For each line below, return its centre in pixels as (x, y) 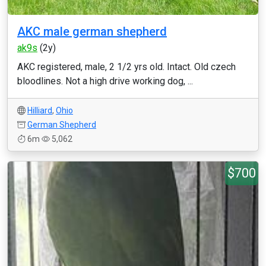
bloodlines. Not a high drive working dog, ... (105, 81)
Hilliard (40, 110)
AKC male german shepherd (92, 31)
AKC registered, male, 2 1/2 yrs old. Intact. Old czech (126, 67)
